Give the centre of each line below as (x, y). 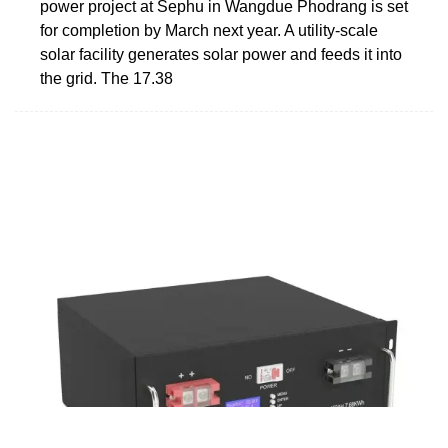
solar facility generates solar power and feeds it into (221, 54)
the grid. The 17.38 (106, 78)
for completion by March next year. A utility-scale (209, 30)
